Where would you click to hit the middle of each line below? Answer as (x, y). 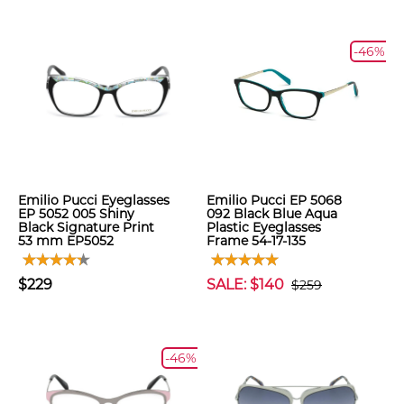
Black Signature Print (86, 227)
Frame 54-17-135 (256, 241)
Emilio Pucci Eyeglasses (94, 200)
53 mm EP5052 (66, 241)
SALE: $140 (245, 285)
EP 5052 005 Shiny (76, 214)
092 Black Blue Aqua (272, 214)
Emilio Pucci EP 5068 (274, 200)
